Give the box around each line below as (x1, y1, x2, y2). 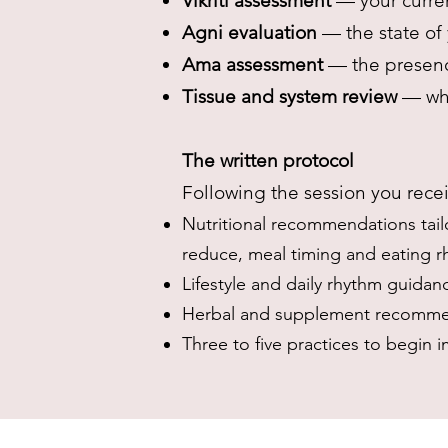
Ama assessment (182, 53, 323, 76)
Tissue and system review (182, 85, 397, 108)
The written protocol (182, 149, 359, 172)
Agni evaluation (182, 21, 317, 44)
